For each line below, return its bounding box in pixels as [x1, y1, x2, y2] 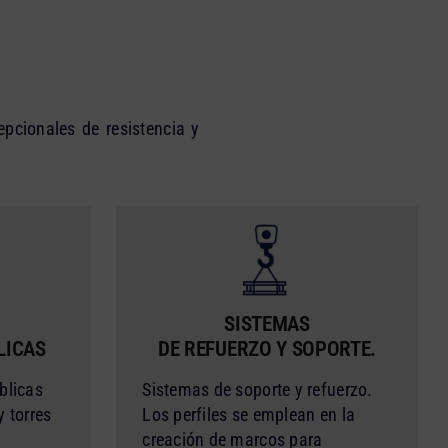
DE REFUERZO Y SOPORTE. [158, 336, 377, 361]
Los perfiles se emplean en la [142, 403, 356, 425]
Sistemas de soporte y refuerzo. [142, 378, 373, 400]
